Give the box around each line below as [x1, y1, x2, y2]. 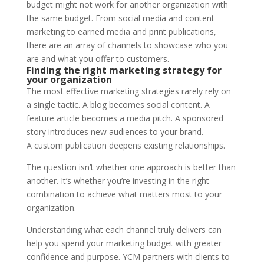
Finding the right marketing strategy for [26, 63, 222, 77]
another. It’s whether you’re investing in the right [26, 174, 209, 186]
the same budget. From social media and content [26, 12, 214, 24]
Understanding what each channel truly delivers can [26, 223, 222, 235]
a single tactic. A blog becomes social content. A [26, 98, 210, 110]
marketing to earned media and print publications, [26, 25, 216, 37]
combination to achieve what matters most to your [26, 188, 222, 200]
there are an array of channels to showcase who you [26, 39, 228, 51]
